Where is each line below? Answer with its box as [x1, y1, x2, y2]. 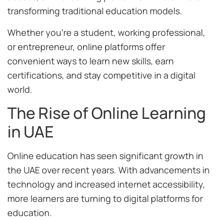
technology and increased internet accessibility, [7, 178, 205, 191]
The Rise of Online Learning [7, 102, 206, 124]
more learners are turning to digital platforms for [7, 192, 203, 205]
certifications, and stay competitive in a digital [7, 69, 195, 81]
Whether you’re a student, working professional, [7, 26, 205, 38]
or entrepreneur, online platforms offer [7, 40, 165, 53]
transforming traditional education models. [7, 5, 182, 17]
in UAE [7, 121, 54, 143]
